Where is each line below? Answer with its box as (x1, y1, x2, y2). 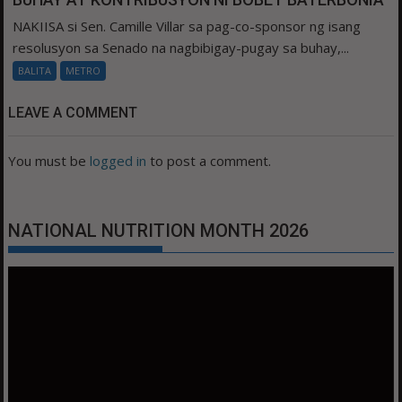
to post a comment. (146, 151, 272, 170)
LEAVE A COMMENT (8, 103, 138, 121)
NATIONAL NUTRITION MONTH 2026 (8, 219, 310, 241)
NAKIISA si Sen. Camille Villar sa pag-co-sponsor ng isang (13, 16, 362, 35)
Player (7, 288, 48, 307)
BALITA (18, 63, 52, 77)
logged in (90, 151, 147, 170)
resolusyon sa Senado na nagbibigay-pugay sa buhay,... (13, 38, 350, 57)
